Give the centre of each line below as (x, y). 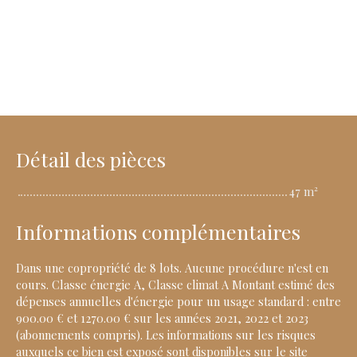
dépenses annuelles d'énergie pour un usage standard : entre (178, 301)
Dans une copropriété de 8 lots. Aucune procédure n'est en (172, 267)
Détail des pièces (91, 159)
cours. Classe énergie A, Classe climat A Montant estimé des (175, 284)
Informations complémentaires (158, 231)
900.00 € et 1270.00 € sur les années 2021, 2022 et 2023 (162, 318)
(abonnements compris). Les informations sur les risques (166, 334)
